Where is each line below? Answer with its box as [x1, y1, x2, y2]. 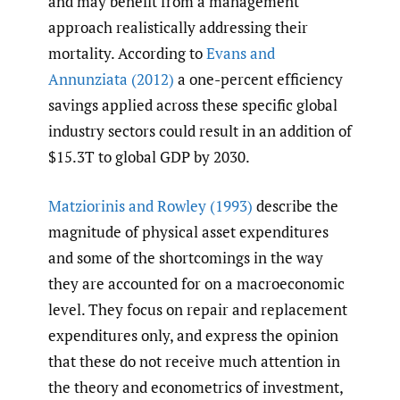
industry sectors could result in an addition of [48, 121, 352, 142]
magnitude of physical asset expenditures [48, 221, 329, 242]
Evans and [206, 43, 275, 64]
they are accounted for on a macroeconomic [48, 272, 345, 294]
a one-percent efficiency [174, 69, 343, 90]
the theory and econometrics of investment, [48, 376, 343, 397]
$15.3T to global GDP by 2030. [48, 146, 250, 168]
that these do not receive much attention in [48, 350, 340, 371]
